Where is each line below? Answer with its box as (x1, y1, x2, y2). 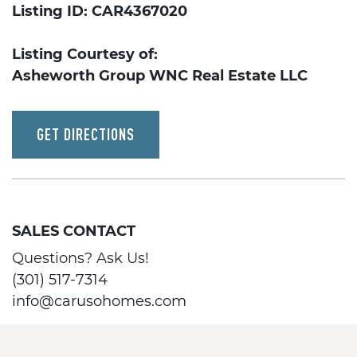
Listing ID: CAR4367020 (12, 2, 187, 20)
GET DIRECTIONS (37, 125, 135, 143)
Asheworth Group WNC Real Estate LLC (12, 67, 308, 84)
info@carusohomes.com (12, 292, 186, 310)
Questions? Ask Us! (12, 249, 149, 267)
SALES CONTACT (12, 222, 135, 240)
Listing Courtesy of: (12, 45, 158, 63)
